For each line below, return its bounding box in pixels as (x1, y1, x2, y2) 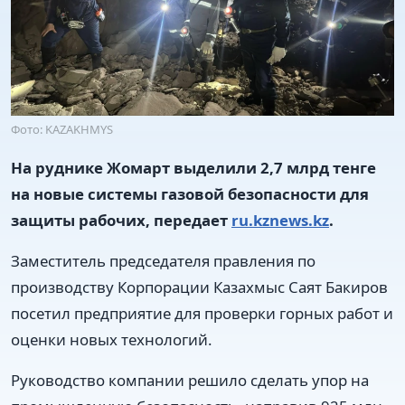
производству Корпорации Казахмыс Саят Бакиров (11, 276, 388, 297)
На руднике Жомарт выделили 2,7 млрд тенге (11, 156, 376, 178)
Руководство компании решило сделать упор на (11, 369, 369, 391)
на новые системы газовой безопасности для (11, 183, 369, 204)
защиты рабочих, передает (11, 209, 231, 231)
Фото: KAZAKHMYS (11, 120, 113, 137)
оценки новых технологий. (11, 328, 212, 350)
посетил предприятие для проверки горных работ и (11, 302, 393, 324)
